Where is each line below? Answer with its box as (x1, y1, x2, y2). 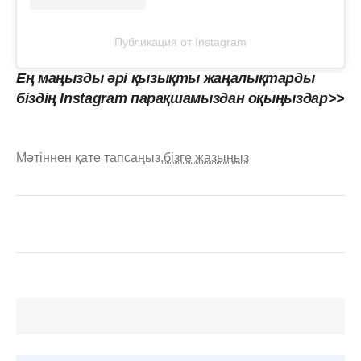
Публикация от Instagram (114, 35, 247, 48)
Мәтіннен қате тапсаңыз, (16, 150, 164, 164)
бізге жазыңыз (164, 150, 249, 164)
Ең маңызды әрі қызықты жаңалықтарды (16, 69, 315, 86)
